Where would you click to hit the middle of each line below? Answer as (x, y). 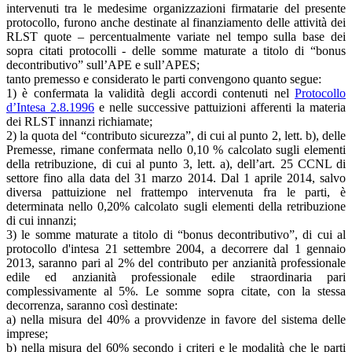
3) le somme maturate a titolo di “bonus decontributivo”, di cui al (176, 234)
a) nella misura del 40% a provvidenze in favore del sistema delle (176, 319)
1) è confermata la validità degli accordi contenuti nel (150, 93)
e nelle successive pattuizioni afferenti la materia (220, 107)
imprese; (27, 333)
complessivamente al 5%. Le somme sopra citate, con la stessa (176, 291)
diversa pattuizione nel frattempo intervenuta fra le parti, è (176, 192)
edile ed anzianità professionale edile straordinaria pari (176, 277)
